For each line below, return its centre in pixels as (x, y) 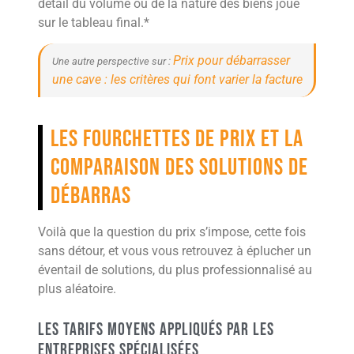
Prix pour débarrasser (232, 61)
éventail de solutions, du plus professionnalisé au (175, 270)
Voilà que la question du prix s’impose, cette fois (172, 232)
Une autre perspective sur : (113, 62)
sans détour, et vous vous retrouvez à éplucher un (175, 251)
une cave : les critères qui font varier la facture (177, 80)
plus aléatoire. (77, 289)
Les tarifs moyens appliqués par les (156, 330)
